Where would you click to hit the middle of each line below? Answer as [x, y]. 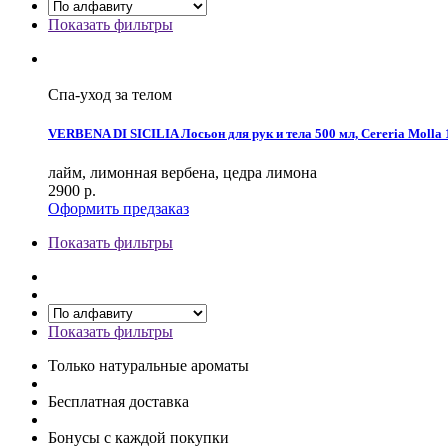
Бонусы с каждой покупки [138, 437]
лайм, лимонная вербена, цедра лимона [182, 172]
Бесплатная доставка [118, 401]
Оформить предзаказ [118, 208]
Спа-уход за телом [110, 94]
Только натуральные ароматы [148, 365]
